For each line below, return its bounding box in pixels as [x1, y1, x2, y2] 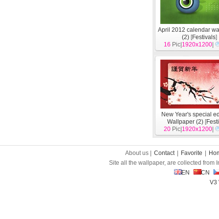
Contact [154, 150, 175, 156]
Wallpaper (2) [167, 118, 204, 125]
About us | [125, 150, 153, 156]
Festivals [192, 34, 216, 41]
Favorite [181, 150, 202, 156]
